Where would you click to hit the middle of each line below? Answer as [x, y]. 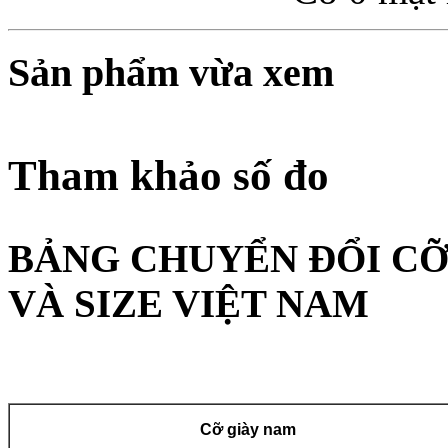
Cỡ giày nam [247, 429]
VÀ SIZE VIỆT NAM [188, 303]
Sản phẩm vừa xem [171, 73]
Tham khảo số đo [168, 176]
